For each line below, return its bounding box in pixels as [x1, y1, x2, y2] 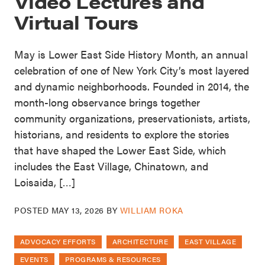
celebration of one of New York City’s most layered [14, 62, 249, 77]
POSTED [14, 203, 51, 216]
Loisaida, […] [14, 174, 75, 189]
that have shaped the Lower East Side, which [14, 142, 226, 157]
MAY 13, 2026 [51, 203, 104, 216]
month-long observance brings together [14, 94, 200, 109]
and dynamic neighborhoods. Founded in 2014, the [14, 78, 249, 93]
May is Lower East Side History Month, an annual [14, 46, 248, 62]
